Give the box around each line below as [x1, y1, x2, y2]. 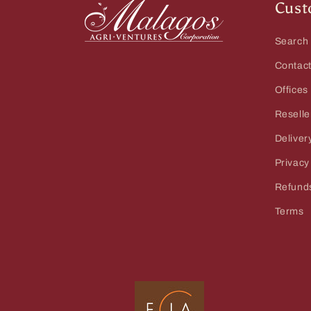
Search [274, 36, 309, 47]
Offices [274, 85, 308, 95]
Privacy [274, 158, 310, 168]
